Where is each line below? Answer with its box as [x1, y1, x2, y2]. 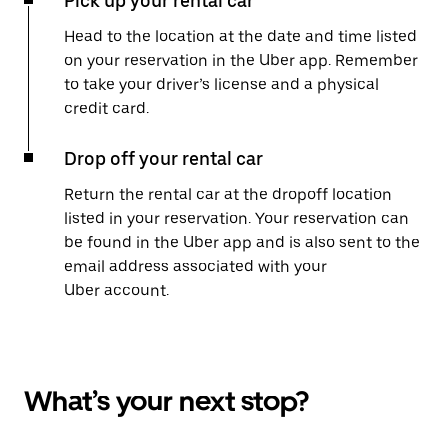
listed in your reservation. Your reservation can [64, 209, 409, 228]
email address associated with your [64, 257, 327, 276]
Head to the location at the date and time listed [64, 27, 417, 46]
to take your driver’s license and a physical [64, 75, 379, 94]
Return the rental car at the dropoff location [64, 185, 392, 204]
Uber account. [64, 281, 169, 300]
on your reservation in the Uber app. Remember [64, 51, 418, 70]
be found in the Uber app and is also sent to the [64, 233, 420, 252]
